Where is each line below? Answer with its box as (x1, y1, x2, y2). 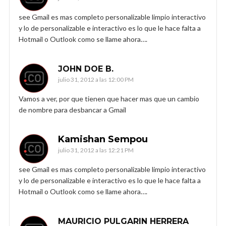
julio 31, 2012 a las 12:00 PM (58, 75, 134, 83)
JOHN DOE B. (58, 64, 114, 74)
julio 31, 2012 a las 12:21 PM (58, 146, 134, 154)
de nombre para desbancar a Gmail (19, 105, 126, 114)
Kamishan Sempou (58, 133, 148, 145)
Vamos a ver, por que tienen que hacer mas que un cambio (19, 94, 199, 103)
